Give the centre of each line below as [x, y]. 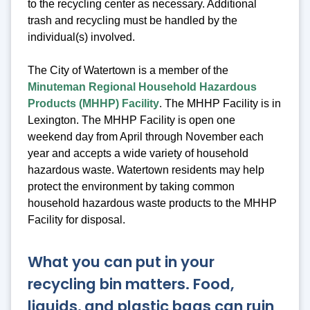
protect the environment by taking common [131, 187]
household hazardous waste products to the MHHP [152, 203]
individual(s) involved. [81, 37]
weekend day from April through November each [146, 137]
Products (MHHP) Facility [93, 104]
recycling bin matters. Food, [131, 284]
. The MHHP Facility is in [220, 104]
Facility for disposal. [78, 220]
